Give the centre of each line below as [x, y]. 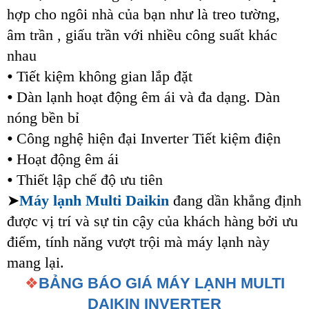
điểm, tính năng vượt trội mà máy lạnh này [138, 242]
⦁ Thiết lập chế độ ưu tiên [85, 180]
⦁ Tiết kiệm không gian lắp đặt [100, 77]
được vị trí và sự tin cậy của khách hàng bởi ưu [152, 221]
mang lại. [36, 263]
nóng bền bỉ [43, 118]
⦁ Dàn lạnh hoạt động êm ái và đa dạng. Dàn [143, 97]
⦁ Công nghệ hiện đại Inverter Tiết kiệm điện [144, 139]
